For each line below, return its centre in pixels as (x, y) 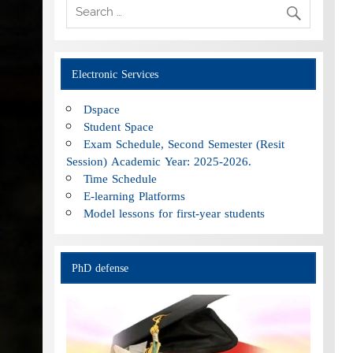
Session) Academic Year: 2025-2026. (159, 161)
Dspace (102, 109)
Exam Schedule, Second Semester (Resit (184, 144)
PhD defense (100, 268)
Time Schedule (121, 178)
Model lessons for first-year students (175, 213)
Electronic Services (115, 74)
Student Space (119, 126)
